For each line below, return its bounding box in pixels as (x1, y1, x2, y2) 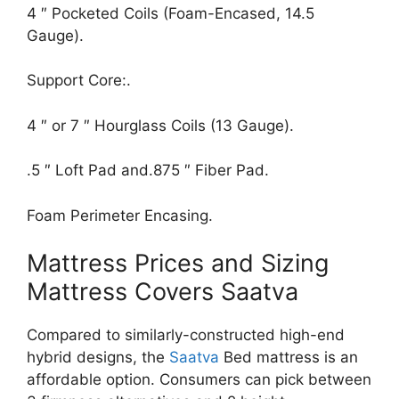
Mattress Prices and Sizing (27, 248, 329, 278)
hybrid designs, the (27, 348, 169, 366)
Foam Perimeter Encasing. (27, 206, 213, 224)
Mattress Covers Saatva (27, 277, 298, 306)
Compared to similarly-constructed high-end (27, 326, 345, 344)
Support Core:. (27, 71, 131, 89)
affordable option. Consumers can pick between (27, 370, 371, 388)
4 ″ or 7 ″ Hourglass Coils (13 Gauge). (27, 116, 294, 134)
